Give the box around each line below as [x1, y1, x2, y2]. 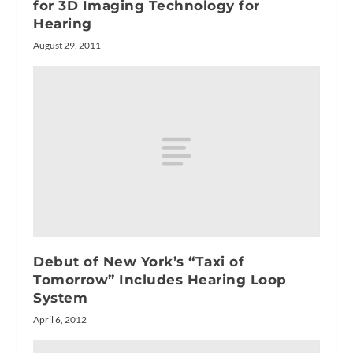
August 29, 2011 [33, 39, 102, 51]
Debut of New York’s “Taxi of [33, 254, 245, 270]
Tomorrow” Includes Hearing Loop [33, 272, 287, 288]
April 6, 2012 [33, 314, 87, 326]
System [33, 290, 88, 307]
